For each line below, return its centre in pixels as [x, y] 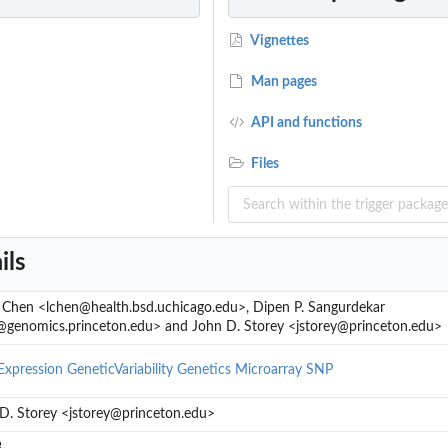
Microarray [268, 370]
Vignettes [279, 41]
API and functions [305, 123]
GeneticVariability [119, 370]
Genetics [203, 370]
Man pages [283, 82]
